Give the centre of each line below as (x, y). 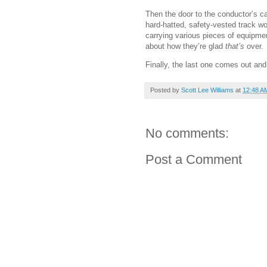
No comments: (187, 133)
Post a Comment (194, 160)
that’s (235, 46)
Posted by (166, 90)
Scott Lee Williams (207, 90)
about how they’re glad (185, 46)
